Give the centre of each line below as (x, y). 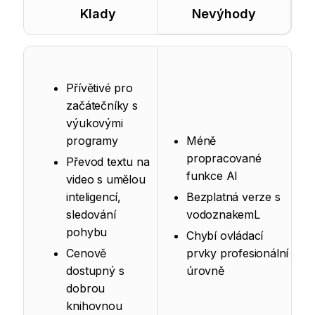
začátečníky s (102, 106)
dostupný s (95, 271)
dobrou (86, 289)
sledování (91, 215)
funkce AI (212, 176)
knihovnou (94, 306)
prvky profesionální (238, 253)
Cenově (86, 253)
